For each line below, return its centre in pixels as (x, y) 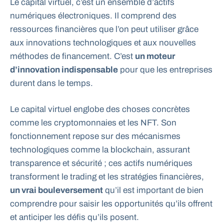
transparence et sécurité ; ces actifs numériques (101, 163)
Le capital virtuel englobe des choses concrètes (100, 109)
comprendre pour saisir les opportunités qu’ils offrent (111, 204)
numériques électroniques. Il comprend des (93, 15)
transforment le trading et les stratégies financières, (107, 177)
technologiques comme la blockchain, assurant (100, 150)
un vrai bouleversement (56, 190)
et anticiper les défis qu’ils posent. (74, 217)
